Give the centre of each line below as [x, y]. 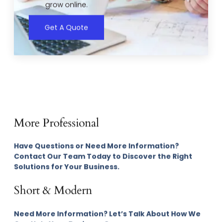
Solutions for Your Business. [67, 167]
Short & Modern [53, 190]
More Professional [56, 122]
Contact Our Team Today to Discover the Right [103, 156]
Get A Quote [66, 27]
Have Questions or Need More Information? [96, 146]
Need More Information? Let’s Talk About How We [107, 213]
